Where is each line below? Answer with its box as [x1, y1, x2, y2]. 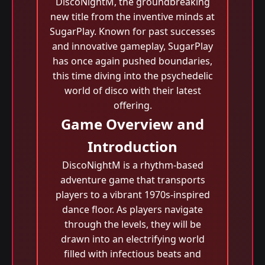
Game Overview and [61, 114, 204, 134]
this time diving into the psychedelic [52, 69, 213, 82]
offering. [113, 99, 152, 112]
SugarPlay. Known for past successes [50, 25, 215, 38]
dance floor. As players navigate [62, 203, 203, 216]
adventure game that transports [60, 173, 205, 186]
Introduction [88, 137, 177, 156]
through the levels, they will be [64, 218, 201, 231]
